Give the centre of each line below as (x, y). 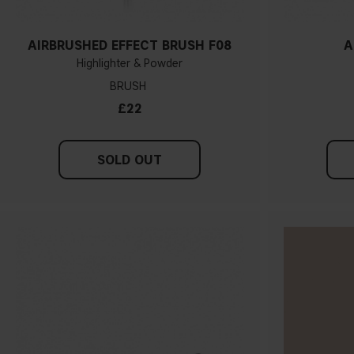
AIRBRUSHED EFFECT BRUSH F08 (130, 45)
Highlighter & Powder (130, 63)
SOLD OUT (130, 160)
